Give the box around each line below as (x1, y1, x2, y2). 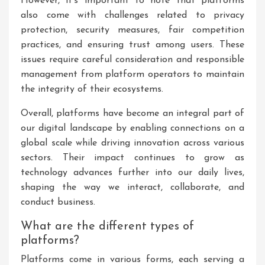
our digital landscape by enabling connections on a (21, 124, 244, 133)
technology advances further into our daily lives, (21, 168, 244, 177)
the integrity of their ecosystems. (21, 85, 163, 94)
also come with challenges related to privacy (21, 11, 244, 20)
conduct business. (21, 198, 95, 207)
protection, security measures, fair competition (21, 25, 244, 35)
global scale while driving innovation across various (21, 138, 244, 148)
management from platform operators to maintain (21, 70, 244, 79)
